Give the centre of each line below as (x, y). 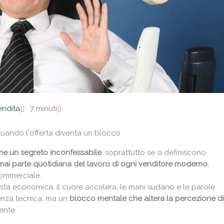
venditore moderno (173, 164)
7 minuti (43, 109)
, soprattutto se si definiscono (154, 153)
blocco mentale (98, 199)
